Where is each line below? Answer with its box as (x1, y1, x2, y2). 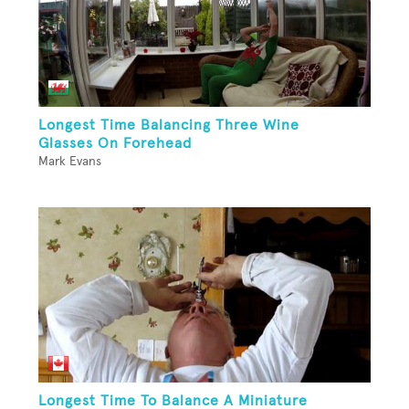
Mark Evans (38, 155, 101, 169)
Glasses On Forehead (38, 136, 192, 152)
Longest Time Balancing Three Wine (38, 118, 299, 133)
